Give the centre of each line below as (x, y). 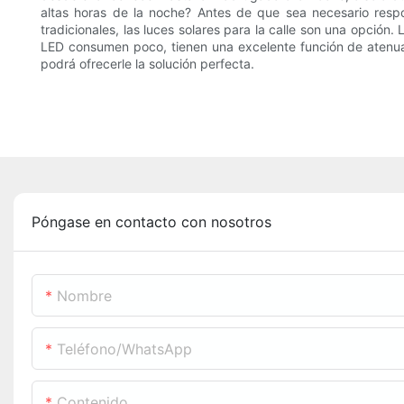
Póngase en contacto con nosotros (151, 222)
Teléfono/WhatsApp (124, 349)
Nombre (84, 296)
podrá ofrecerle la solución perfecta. (147, 64)
